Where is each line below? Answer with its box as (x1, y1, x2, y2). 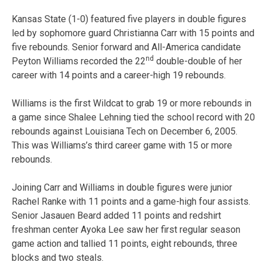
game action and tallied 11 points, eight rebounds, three (12, 237, 237, 249)
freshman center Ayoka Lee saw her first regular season (12, 223, 240, 235)
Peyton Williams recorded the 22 (12, 55, 146, 67)
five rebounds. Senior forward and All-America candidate (12, 41, 241, 53)
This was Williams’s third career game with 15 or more (12, 139, 232, 151)
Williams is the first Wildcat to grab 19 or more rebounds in (12, 97, 251, 109)
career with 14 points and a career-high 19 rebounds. (12, 69, 226, 81)
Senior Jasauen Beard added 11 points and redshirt (12, 209, 221, 221)
